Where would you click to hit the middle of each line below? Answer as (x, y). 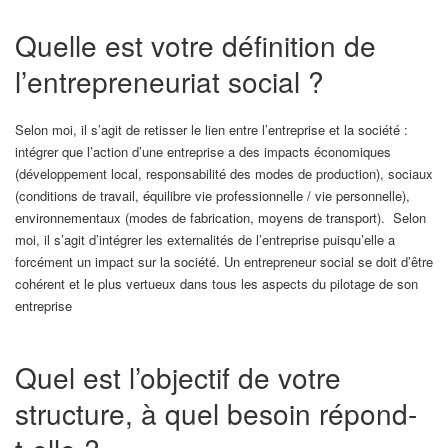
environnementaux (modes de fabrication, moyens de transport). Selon (220, 217)
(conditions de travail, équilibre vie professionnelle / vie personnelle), (212, 195)
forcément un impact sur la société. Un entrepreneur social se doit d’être (224, 261)
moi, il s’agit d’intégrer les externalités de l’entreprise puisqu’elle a (205, 239)
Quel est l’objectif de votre (178, 376)
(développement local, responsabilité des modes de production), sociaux (224, 173)
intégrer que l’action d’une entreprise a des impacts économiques (203, 151)
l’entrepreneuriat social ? (169, 80)
